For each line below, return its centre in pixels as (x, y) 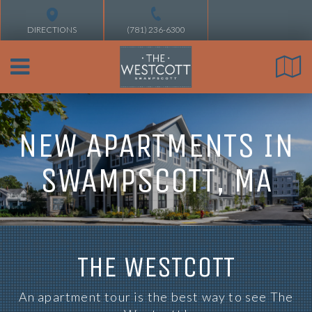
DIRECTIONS (52, 30)
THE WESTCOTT (156, 267)
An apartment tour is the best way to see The (156, 297)
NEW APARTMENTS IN (156, 145)
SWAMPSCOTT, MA (156, 180)
